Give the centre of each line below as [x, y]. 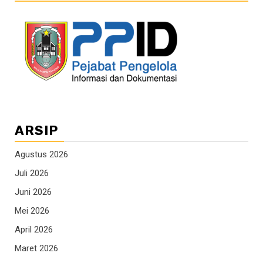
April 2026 [34, 230]
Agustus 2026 [41, 155]
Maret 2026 [36, 249]
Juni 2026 [33, 192]
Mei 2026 [32, 211]
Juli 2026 [32, 173]
